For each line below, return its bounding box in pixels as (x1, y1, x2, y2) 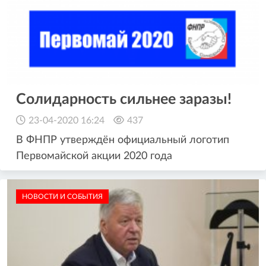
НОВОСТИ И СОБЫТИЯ (22, 192, 103, 200)
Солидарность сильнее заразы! (16, 91, 232, 107)
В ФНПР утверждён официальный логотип (16, 134, 229, 145)
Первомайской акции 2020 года (16, 150, 172, 161)
